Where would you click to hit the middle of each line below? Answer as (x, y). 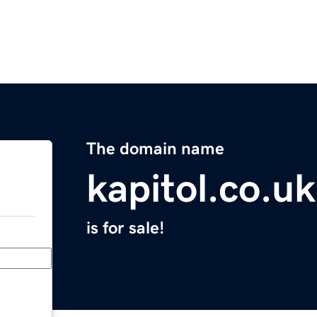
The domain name (155, 149)
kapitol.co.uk (201, 189)
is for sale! (125, 228)
